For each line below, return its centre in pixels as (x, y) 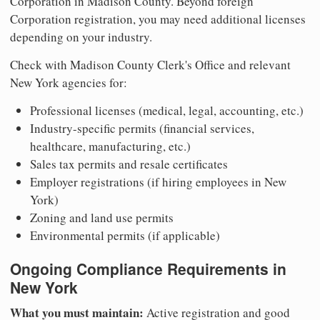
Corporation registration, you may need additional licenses (158, 19)
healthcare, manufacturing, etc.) (110, 146)
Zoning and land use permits (102, 217)
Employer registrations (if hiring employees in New (158, 181)
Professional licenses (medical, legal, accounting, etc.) (167, 110)
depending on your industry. (81, 36)
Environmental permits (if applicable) (125, 235)
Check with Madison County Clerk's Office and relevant (150, 64)
